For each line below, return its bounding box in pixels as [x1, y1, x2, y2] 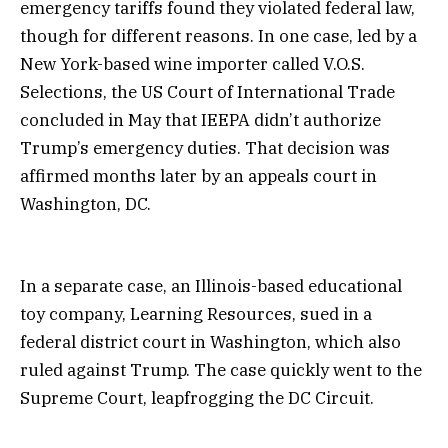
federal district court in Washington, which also [20, 331, 401, 354]
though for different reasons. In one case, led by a [20, 25, 417, 48]
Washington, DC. [20, 193, 151, 216]
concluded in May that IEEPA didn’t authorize [20, 109, 381, 132]
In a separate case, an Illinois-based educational [20, 275, 402, 298]
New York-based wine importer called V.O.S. [20, 53, 365, 76]
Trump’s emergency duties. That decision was [20, 137, 390, 160]
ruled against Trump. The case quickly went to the [20, 359, 422, 382]
